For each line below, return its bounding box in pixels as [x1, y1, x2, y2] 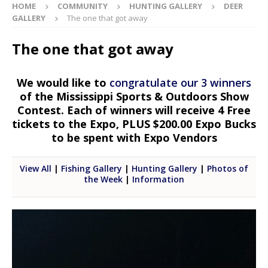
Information [132, 173, 184, 185]
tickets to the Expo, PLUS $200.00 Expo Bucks [12, 117, 256, 132]
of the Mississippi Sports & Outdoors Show [19, 89, 249, 104]
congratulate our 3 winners [109, 75, 251, 90]
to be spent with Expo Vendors [51, 130, 217, 145]
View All [20, 163, 51, 175]
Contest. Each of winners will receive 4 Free [17, 103, 251, 118]
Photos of [207, 163, 248, 175]
